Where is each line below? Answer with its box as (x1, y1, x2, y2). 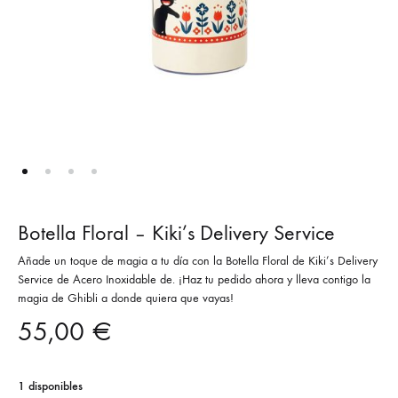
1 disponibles (18, 378, 83, 394)
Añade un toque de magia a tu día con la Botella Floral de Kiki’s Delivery (18, 253, 378, 269)
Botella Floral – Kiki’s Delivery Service (18, 220, 335, 246)
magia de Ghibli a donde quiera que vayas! (18, 291, 234, 306)
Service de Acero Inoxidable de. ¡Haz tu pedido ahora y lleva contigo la (18, 272, 370, 288)
